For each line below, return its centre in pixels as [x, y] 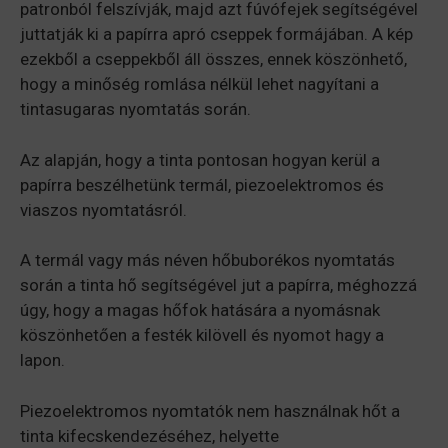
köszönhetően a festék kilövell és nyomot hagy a [202, 335]
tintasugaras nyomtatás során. [135, 109]
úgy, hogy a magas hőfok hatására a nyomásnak [200, 310]
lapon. [42, 360]
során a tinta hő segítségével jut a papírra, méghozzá [218, 285]
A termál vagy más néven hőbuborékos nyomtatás [207, 260]
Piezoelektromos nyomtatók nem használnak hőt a [210, 410]
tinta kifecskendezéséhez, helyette [149, 435]
